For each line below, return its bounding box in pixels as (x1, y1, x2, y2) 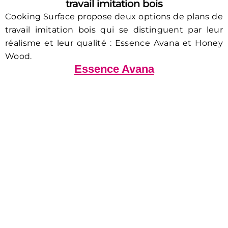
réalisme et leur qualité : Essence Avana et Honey (5, 38, 223, 48)
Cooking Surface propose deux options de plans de (5, 12, 223, 22)
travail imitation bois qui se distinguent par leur (5, 25, 223, 35)
